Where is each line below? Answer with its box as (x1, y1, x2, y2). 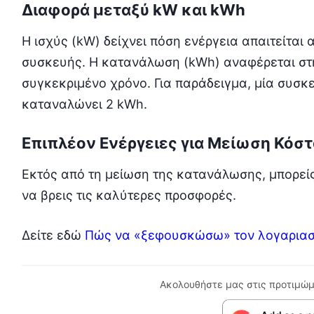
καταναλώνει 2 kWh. (21, 97, 147, 112)
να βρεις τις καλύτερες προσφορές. (21, 188, 236, 203)
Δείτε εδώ (21, 228, 85, 243)
